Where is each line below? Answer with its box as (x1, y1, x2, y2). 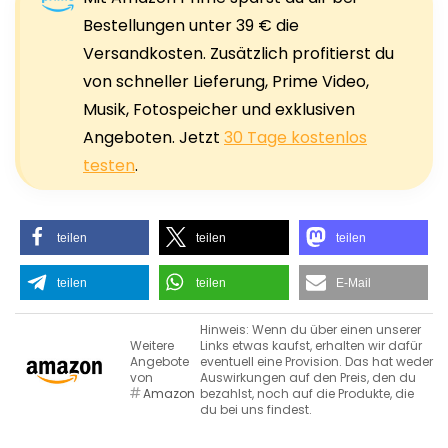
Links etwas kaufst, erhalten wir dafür (200, 336, 422, 354)
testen (83, 153, 135, 177)
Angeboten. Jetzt (83, 125, 224, 149)
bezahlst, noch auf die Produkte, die (200, 384, 414, 402)
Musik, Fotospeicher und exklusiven (83, 97, 355, 121)
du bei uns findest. (200, 400, 312, 418)
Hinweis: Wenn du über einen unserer (200, 320, 421, 338)
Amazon (143, 384, 195, 402)
